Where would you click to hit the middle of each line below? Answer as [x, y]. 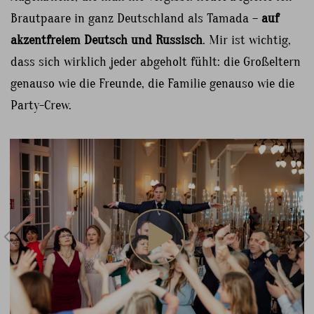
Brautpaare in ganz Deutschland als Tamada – [136, 18]
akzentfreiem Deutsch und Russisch [107, 40]
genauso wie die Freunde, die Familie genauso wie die [152, 83]
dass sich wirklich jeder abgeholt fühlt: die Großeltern [156, 61]
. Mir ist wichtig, [247, 40]
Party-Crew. [41, 105]
